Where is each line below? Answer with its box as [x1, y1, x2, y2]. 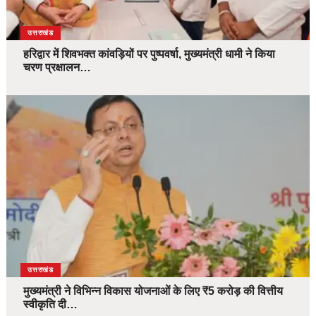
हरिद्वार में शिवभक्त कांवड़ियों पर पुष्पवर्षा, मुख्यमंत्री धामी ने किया [23, 48, 275, 61]
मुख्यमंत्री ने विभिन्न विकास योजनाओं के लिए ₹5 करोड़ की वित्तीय [23, 285, 283, 298]
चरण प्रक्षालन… [23, 61, 91, 74]
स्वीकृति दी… [23, 298, 78, 311]
